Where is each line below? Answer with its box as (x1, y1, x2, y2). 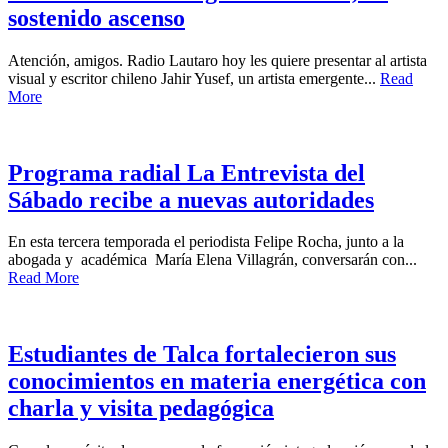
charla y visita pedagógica (8, 395, 274, 422)
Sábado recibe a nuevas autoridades (8, 186, 374, 213)
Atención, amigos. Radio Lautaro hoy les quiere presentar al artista (8, 51, 427, 69)
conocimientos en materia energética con (8, 368, 426, 395)
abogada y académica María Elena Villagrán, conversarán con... (8, 251, 417, 269)
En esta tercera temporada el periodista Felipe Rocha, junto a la (8, 233, 404, 251)
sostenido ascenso (8, 4, 185, 31)
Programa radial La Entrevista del (8, 159, 365, 186)
